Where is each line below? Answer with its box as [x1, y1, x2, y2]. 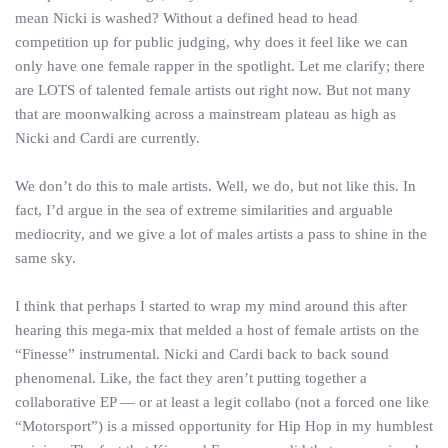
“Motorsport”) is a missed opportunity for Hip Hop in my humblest [15, 418, 433, 434]
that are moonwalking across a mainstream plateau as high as [15, 106, 396, 122]
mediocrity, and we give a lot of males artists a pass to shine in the [15, 226, 427, 242]
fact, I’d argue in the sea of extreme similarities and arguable [15, 202, 393, 218]
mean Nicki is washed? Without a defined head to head [15, 10, 358, 26]
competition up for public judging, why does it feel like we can [15, 34, 408, 50]
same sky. [15, 250, 76, 266]
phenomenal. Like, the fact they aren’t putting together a [15, 370, 367, 386]
